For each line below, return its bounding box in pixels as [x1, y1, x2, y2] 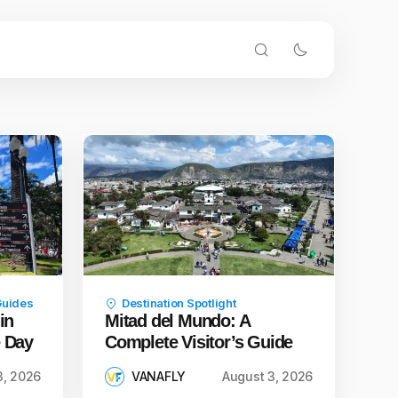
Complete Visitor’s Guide [105, 332, 293, 352]
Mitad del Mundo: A [105, 311, 250, 330]
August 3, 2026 [221, 369, 313, 384]
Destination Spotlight [122, 296, 236, 310]
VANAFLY [131, 369, 187, 384]
